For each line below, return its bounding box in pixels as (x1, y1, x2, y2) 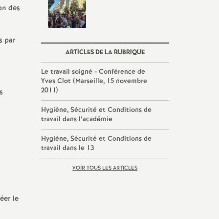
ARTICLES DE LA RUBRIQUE (65, 48, 145, 57)
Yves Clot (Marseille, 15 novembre (41, 76, 147, 86)
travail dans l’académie (41, 114, 112, 124)
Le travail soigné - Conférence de (41, 67, 145, 77)
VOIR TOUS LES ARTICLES (72, 164, 138, 172)
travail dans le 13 (41, 143, 94, 153)
